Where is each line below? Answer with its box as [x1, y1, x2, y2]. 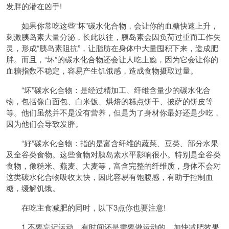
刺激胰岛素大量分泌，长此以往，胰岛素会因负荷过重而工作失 [6, 31, 221, 42]
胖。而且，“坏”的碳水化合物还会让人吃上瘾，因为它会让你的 [6, 54, 218, 64]
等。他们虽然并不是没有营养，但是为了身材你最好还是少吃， [6, 107, 221, 118]
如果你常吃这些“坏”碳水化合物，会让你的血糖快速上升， [6, 20, 218, 31]
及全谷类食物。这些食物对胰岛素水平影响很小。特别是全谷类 [6, 149, 221, 159]
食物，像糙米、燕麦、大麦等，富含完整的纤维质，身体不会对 [6, 160, 221, 171]
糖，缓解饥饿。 [6, 182, 60, 193]
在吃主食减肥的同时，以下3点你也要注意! [6, 202, 166, 213]
